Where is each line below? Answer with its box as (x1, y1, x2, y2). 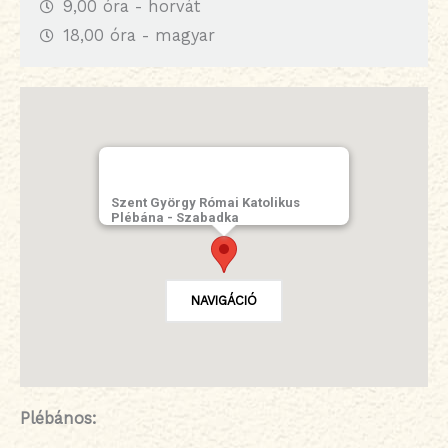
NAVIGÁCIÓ (191, 293, 257, 309)
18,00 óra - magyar (62, 26, 215, 46)
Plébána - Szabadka (111, 210, 239, 226)
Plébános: (20, 409, 97, 429)
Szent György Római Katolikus (111, 195, 300, 211)
